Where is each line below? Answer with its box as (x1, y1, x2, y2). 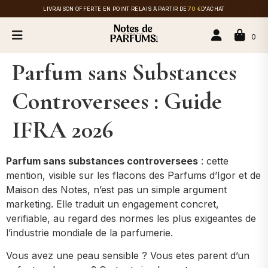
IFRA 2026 (12, 115, 113, 144)
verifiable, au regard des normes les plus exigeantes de (6, 212, 256, 224)
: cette (198, 155, 229, 167)
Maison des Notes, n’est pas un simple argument (6, 184, 227, 196)
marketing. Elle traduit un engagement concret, (6, 198, 219, 210)
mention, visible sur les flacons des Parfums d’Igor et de (6, 169, 261, 181)
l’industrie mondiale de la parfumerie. (6, 227, 173, 239)
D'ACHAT (201, 5, 225, 12)
